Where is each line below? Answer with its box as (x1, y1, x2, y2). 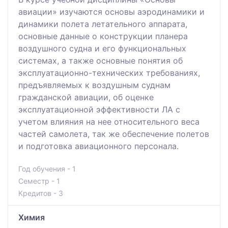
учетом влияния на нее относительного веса (18, 116, 199, 127)
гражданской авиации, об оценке (18, 92, 154, 102)
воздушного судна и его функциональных (18, 43, 186, 53)
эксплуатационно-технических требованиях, (18, 67, 200, 78)
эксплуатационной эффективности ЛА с (18, 104, 180, 115)
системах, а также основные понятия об (18, 55, 183, 66)
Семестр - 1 (18, 176, 60, 185)
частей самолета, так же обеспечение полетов (18, 128, 209, 139)
